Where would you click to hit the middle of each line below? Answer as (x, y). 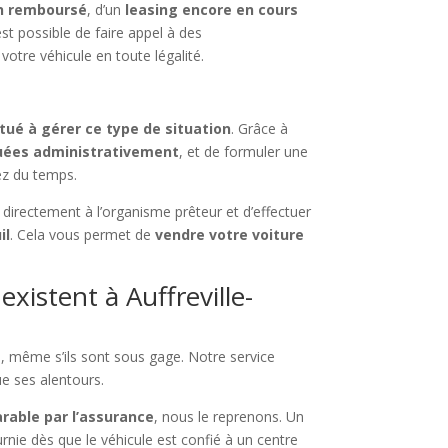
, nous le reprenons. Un (229, 417)
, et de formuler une (244, 152)
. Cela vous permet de (83, 235)
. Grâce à (260, 129)
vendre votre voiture (230, 235)
